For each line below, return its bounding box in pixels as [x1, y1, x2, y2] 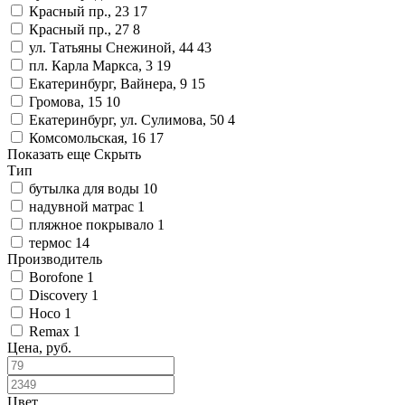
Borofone [29, 268, 83, 285]
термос [29, 234, 71, 250]
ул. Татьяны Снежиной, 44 [29, 39, 193, 55]
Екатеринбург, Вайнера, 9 [29, 75, 187, 91]
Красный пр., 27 [29, 21, 129, 37]
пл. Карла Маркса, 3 [29, 57, 153, 73]
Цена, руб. [7, 339, 71, 355]
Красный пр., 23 [29, 3, 129, 19]
